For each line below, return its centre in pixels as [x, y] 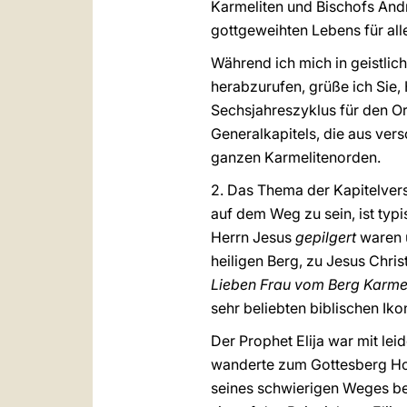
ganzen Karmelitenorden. [298, 157]
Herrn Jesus [253, 237]
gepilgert [326, 237]
